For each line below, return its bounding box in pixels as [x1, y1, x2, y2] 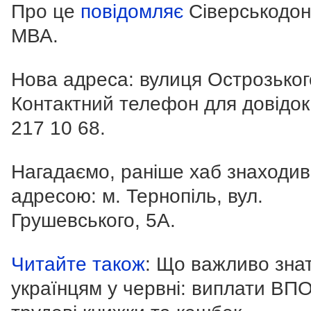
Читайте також [11, 253, 145, 275]
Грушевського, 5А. [11, 209, 176, 231]
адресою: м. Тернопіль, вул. [11, 185, 263, 207]
